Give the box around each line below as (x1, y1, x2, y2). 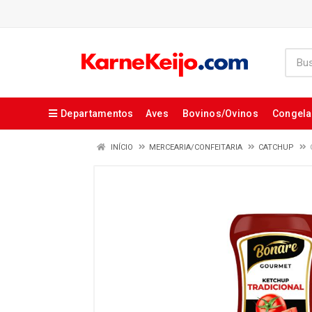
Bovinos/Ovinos (182, 108, 258, 119)
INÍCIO (109, 143, 133, 152)
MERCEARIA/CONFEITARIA (149, 143, 242, 152)
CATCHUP (258, 143, 294, 152)
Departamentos (61, 108, 134, 119)
